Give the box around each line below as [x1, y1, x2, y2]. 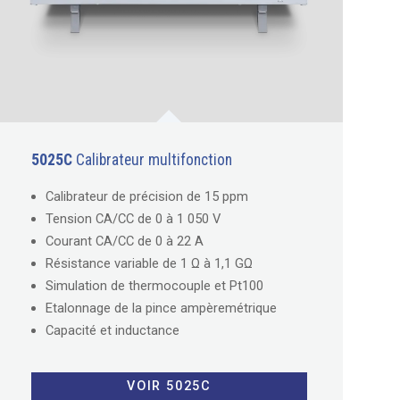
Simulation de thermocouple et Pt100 [45, 277, 263, 294]
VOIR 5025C [127, 379, 212, 395]
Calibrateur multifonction [71, 150, 232, 169]
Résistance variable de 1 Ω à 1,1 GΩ [45, 254, 253, 271]
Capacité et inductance [45, 321, 179, 338]
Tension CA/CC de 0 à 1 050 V [45, 210, 221, 227]
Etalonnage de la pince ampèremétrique [45, 299, 277, 316]
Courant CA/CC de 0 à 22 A [45, 232, 204, 249]
